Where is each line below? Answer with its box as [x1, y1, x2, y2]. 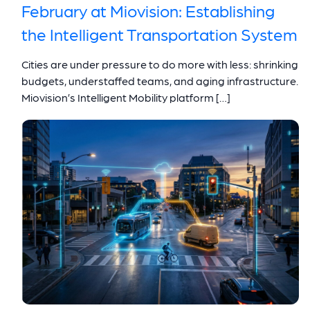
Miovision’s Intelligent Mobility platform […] [21, 90, 230, 104]
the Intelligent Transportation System [21, 23, 298, 44]
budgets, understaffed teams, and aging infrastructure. [21, 73, 298, 87]
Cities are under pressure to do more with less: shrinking [21, 57, 298, 71]
